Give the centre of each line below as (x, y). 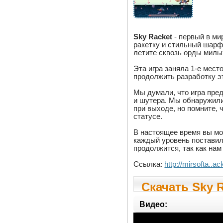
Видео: (154, 204)
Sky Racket (153, 36)
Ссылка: (149, 164)
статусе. (148, 116)
